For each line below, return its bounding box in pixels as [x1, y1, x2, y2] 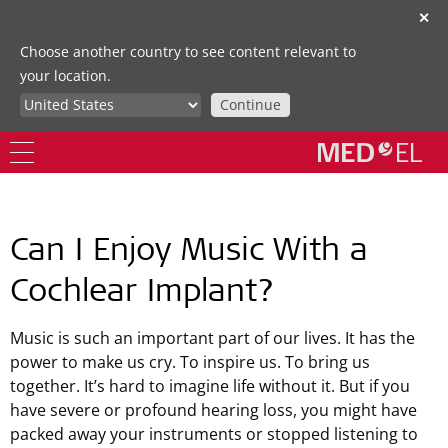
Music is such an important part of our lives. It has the [10, 327, 415, 349]
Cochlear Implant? [10, 278, 275, 310]
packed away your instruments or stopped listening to [10, 423, 418, 445]
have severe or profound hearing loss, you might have [10, 399, 417, 421]
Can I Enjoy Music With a [10, 237, 368, 269]
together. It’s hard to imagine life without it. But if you [10, 375, 410, 397]
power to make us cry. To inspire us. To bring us [10, 351, 370, 373]
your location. [20, 66, 111, 85]
